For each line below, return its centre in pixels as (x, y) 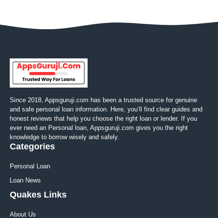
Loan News (25, 181)
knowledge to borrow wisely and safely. (64, 137)
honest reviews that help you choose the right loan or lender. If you (103, 119)
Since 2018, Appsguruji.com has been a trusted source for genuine (103, 100)
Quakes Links (38, 195)
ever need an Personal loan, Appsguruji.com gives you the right (99, 128)
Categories (32, 147)
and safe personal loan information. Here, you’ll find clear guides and (106, 109)
